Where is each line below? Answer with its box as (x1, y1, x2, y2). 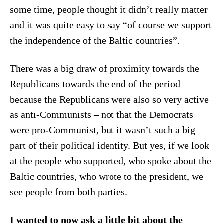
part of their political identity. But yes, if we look (9, 140, 209, 151)
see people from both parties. (9, 186, 130, 197)
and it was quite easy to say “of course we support (9, 19, 212, 30)
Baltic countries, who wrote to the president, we (9, 171, 203, 182)
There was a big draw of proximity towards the (9, 63, 199, 74)
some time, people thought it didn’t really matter (9, 4, 208, 15)
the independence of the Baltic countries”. (9, 35, 182, 46)
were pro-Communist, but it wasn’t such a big (9, 124, 195, 135)
